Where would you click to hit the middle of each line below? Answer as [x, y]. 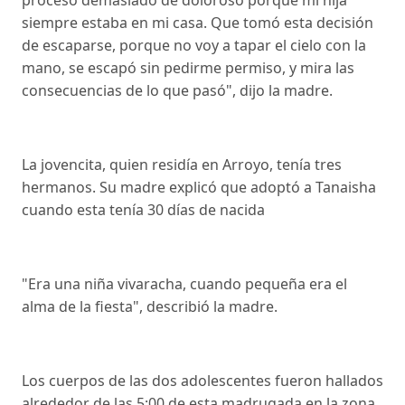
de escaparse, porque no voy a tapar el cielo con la [194, 46]
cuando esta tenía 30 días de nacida [143, 210]
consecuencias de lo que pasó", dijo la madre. [179, 91]
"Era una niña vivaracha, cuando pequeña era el [184, 284]
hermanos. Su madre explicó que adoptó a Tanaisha [199, 188]
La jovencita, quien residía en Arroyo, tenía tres [182, 165]
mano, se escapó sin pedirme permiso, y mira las [188, 68]
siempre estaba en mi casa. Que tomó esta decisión [198, 23]
